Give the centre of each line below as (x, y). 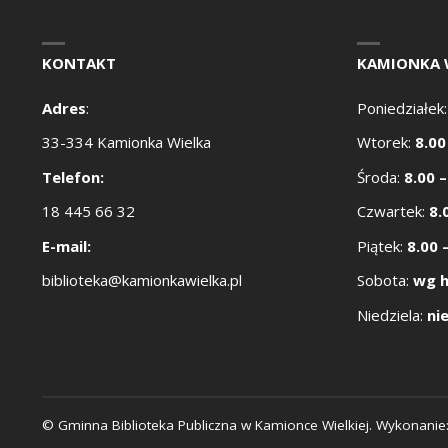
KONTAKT (79, 62)
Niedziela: (392, 314)
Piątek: (382, 245)
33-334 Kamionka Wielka (126, 142)
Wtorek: (386, 142)
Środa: (380, 176)
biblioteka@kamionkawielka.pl (142, 280)
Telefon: (73, 176)
